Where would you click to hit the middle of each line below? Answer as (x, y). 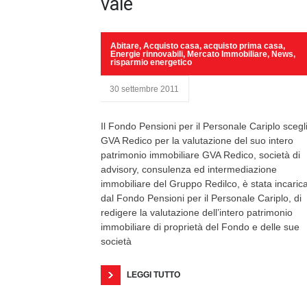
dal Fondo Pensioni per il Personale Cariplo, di (201, 198)
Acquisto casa (171, 46)
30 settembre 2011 (144, 89)
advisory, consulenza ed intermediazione (189, 169)
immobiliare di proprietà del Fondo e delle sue (200, 227)
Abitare (125, 46)
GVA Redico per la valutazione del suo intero (197, 140)
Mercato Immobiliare (227, 54)
